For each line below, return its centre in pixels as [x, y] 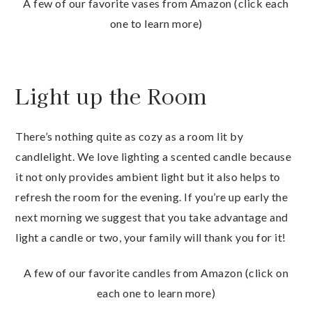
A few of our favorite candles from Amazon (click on [156, 273]
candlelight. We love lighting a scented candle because [153, 157]
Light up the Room [111, 96]
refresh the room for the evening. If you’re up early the [151, 197]
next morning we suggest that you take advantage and [152, 217]
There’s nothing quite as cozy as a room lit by [129, 136]
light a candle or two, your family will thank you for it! [151, 237]
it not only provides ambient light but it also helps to [148, 177]
